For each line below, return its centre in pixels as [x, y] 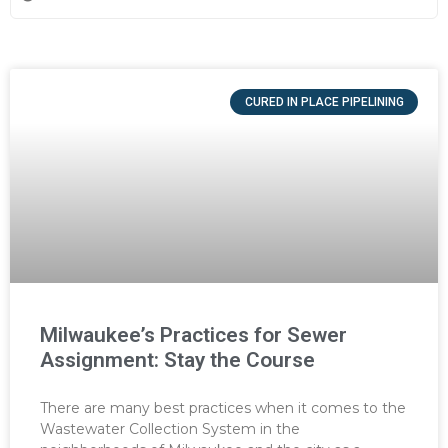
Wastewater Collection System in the [170, 428]
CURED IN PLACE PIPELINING [324, 101]
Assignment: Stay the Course [177, 359]
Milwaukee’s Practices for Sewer [193, 334]
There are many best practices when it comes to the [223, 407]
